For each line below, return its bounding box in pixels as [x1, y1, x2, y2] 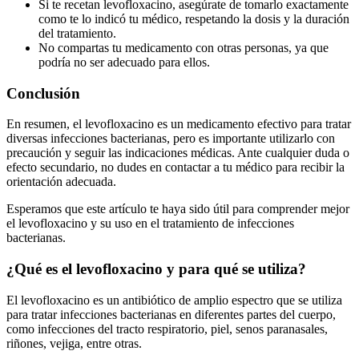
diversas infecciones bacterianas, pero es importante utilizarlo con [6, 131, 335, 146]
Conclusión [6, 84, 80, 102]
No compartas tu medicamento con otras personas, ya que [38, 40, 329, 54]
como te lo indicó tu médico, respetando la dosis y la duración [38, 11, 349, 26]
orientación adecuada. [6, 175, 116, 189]
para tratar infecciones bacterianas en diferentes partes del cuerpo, [6, 307, 336, 321]
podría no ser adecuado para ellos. [38, 54, 210, 69]
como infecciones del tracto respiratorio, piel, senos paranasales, [6, 321, 328, 336]
